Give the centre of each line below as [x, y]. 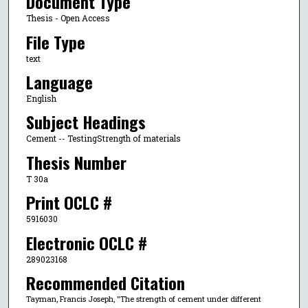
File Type [55, 42]
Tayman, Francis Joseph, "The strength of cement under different [143, 298]
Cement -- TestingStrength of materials [103, 139]
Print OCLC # [69, 202]
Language [59, 81]
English [41, 98]
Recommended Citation [105, 282]
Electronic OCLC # [86, 242]
